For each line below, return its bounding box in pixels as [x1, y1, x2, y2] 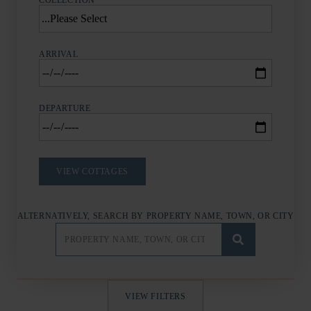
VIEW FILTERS [125, 292, 186, 301]
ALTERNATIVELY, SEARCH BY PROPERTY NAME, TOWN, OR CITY [17, 211, 294, 221]
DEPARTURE [39, 103, 91, 113]
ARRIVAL [39, 49, 78, 59]
